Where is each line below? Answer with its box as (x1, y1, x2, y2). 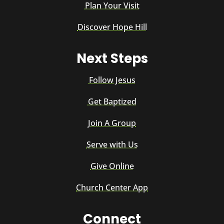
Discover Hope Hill (77, 21, 147, 33)
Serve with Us (86, 139, 138, 150)
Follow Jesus (88, 74, 135, 86)
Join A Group (88, 117, 136, 129)
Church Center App (76, 182, 148, 193)
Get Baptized (87, 96, 136, 107)
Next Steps (76, 49, 148, 68)
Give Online (90, 160, 134, 172)
